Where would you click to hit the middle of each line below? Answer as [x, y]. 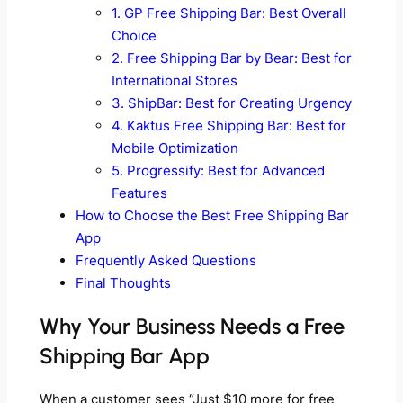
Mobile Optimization [175, 148]
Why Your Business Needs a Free [192, 327]
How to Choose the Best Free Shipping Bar [212, 215]
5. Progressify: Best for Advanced [218, 170]
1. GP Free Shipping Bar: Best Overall [228, 13]
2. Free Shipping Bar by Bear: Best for [231, 58]
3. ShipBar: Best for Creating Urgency [231, 103]
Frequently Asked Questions [166, 260]
